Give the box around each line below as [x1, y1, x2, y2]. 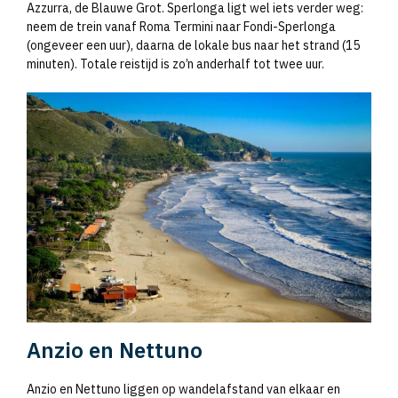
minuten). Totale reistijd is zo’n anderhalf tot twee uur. [27, 56, 324, 73]
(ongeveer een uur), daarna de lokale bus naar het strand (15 [27, 37, 360, 54]
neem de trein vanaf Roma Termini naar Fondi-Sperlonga [27, 19, 336, 36]
